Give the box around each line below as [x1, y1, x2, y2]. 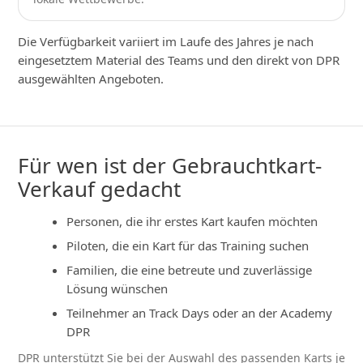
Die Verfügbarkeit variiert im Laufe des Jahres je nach [18, 33, 314, 49]
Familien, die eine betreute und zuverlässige [66, 262, 312, 278]
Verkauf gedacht [18, 174, 181, 203]
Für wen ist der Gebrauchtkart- [18, 151, 322, 180]
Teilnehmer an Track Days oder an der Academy [66, 305, 332, 321]
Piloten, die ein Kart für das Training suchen [66, 237, 309, 254]
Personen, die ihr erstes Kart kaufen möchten [66, 213, 318, 229]
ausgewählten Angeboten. [18, 70, 164, 87]
